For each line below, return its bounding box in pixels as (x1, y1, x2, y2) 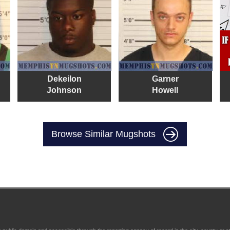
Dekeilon (47, 74, 82, 84)
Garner (151, 74, 179, 84)
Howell (152, 86, 179, 95)
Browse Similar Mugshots (51, 128, 158, 139)
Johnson (47, 86, 82, 95)
